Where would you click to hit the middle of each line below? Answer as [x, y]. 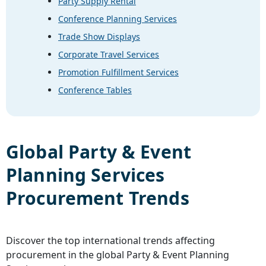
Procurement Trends [98, 198]
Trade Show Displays [99, 36]
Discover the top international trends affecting [110, 240]
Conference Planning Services [118, 18]
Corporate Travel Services [109, 54]
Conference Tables [95, 90]
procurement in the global [66, 254]
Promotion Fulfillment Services [118, 72]
